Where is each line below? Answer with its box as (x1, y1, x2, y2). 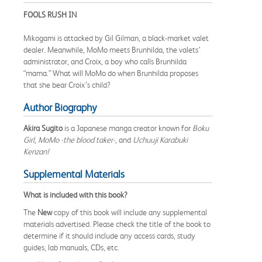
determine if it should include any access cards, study (23, 230, 195, 240)
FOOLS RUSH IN (23, 9, 77, 19)
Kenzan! (23, 146, 49, 156)
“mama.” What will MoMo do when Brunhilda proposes (23, 68, 198, 78)
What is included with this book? (23, 189, 127, 199)
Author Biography (23, 101, 96, 113)
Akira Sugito (23, 123, 63, 133)
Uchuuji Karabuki (133, 135, 188, 144)
